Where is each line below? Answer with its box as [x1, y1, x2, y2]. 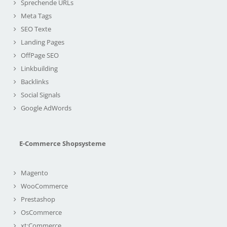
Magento [21, 168, 48, 178]
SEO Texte [21, 24, 51, 34]
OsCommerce [21, 208, 62, 217]
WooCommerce [21, 181, 68, 191]
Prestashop [21, 195, 55, 204]
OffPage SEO [21, 51, 59, 60]
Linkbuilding [21, 64, 58, 73]
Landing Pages [21, 37, 64, 47]
